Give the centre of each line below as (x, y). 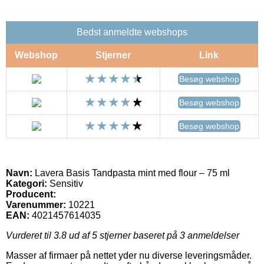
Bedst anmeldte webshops (132, 32)
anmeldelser (212, 235)
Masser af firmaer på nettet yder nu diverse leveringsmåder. (129, 255)
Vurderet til (30, 235)
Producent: (31, 194)
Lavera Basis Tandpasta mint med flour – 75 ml (131, 173)
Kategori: (27, 183)
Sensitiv (65, 183)
